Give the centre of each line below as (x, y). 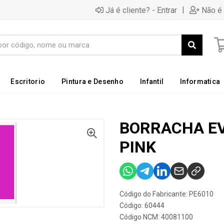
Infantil (152, 81)
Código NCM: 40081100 (156, 217)
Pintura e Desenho (92, 81)
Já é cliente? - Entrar (141, 10)
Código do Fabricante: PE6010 (166, 194)
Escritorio (28, 81)
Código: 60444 (142, 205)
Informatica (200, 81)
